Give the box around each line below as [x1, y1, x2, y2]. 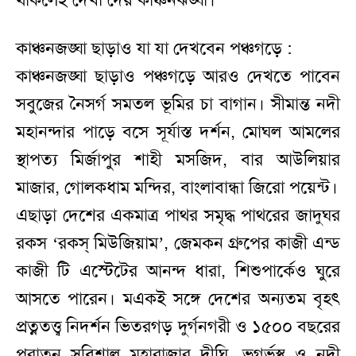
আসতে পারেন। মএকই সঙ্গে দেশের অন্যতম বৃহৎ [16, 288, 340, 311]
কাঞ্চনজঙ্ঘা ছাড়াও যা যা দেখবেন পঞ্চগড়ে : [16, 37, 292, 60]
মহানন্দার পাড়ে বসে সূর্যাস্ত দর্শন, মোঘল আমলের [16, 121, 340, 144]
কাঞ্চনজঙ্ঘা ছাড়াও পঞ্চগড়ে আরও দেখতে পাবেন [16, 65, 340, 88]
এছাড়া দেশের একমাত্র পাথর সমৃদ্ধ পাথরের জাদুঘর [16, 204, 340, 227]
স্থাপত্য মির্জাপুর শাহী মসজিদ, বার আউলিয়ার [16, 149, 340, 172]
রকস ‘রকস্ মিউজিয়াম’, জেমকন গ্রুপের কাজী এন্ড [16, 232, 340, 255]
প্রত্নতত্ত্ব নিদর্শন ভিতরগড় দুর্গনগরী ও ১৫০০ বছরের [16, 315, 340, 339]
